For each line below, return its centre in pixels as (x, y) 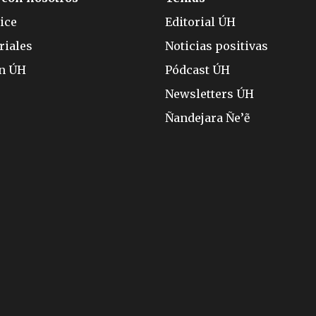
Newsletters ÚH (209, 94)
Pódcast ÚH (197, 70)
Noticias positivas (217, 46)
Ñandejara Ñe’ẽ (207, 118)
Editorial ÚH (200, 22)
